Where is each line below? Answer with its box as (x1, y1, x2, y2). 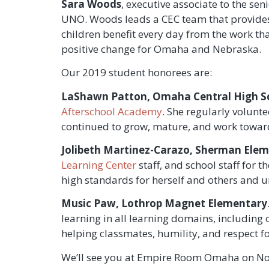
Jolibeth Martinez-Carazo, (61, 142, 193, 157)
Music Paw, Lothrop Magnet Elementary (61, 196, 267, 211)
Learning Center (61, 157, 136, 172)
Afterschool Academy (61, 104, 162, 118)
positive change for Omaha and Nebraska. (61, 41, 261, 56)
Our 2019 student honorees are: (61, 65, 212, 80)
